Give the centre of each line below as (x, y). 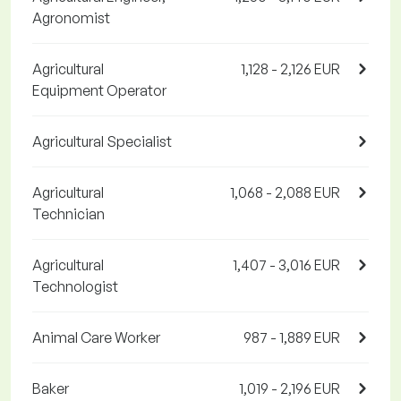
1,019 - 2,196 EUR (290, 389)
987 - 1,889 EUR (292, 338)
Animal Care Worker (96, 338)
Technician (68, 214)
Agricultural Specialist (102, 142)
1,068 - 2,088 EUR (285, 193)
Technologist (75, 287)
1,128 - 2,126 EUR (290, 69)
